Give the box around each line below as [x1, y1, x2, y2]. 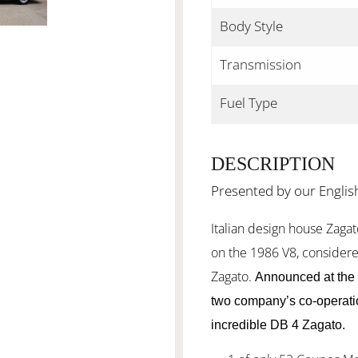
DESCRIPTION [211, 153, 335, 174]
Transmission [220, 55, 301, 74]
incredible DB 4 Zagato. [211, 317, 345, 332]
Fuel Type [220, 93, 277, 112]
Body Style [220, 17, 283, 35]
